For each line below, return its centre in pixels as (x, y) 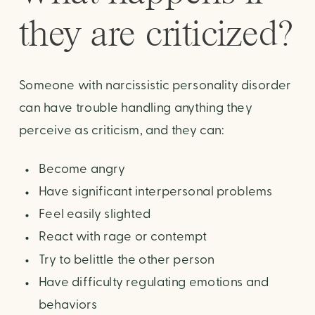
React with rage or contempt (122, 237)
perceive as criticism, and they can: (122, 131)
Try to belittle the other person (127, 260)
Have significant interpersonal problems (155, 192)
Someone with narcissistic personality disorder (155, 86)
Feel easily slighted (95, 214)
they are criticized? (155, 33)
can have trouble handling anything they (135, 108)
